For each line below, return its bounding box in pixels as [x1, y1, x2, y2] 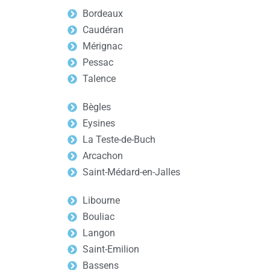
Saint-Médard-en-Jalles [83, 166, 180, 178]
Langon [83, 227, 115, 239]
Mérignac [83, 40, 122, 52]
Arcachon [83, 150, 123, 162]
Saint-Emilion [83, 243, 139, 255]
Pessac [83, 57, 113, 68]
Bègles [83, 101, 111, 113]
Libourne [83, 195, 120, 206]
